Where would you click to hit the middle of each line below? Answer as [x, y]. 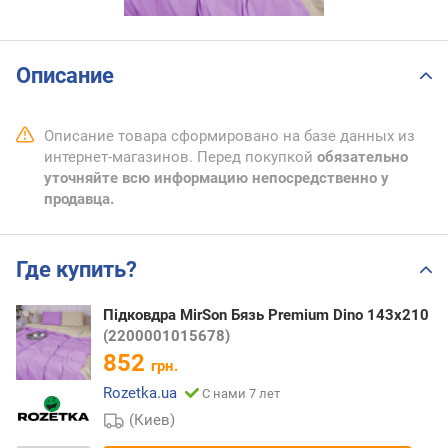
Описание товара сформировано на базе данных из [229, 136]
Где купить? [76, 270]
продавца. [79, 199]
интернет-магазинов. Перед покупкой [180, 157]
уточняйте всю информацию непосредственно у [216, 178]
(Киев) [152, 419]
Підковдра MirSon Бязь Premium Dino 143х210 [266, 314]
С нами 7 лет [241, 393]
